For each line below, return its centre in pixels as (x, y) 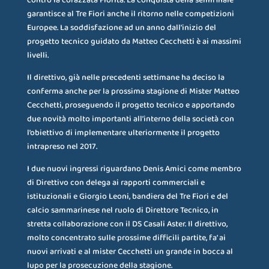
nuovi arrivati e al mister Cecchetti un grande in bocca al (130, 252)
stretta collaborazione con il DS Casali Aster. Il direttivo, (127, 224)
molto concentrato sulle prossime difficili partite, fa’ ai (126, 238)
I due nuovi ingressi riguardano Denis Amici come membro (134, 169)
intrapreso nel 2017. (62, 147)
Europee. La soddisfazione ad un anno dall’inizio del (121, 28)
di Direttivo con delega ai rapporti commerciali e (116, 183)
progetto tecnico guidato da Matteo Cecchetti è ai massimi (134, 42)
